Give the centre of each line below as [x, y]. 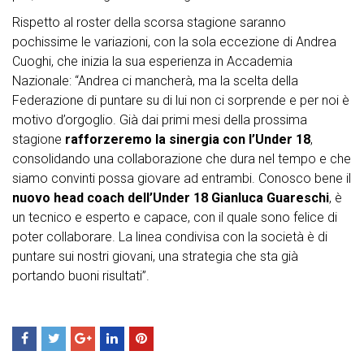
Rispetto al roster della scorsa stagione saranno [149, 23]
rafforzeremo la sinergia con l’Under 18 [188, 140]
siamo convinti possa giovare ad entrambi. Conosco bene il [182, 179]
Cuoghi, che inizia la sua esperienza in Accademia [152, 62]
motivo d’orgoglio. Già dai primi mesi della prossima [160, 120]
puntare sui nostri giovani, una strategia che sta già [155, 257]
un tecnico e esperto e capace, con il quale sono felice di [175, 218]
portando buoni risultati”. [81, 276]
